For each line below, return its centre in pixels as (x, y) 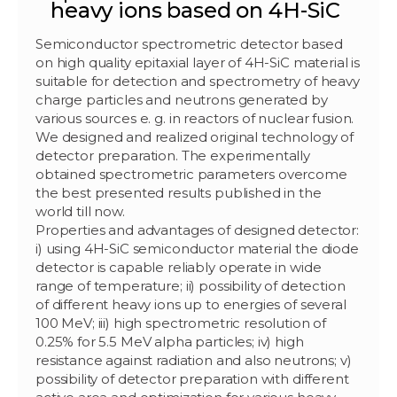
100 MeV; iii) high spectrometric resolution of (181, 323)
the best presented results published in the (179, 192)
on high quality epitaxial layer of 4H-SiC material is (198, 62)
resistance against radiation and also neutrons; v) (194, 360)
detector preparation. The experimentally (173, 155)
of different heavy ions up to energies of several (191, 304)
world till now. (80, 211)
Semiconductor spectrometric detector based (189, 43)
